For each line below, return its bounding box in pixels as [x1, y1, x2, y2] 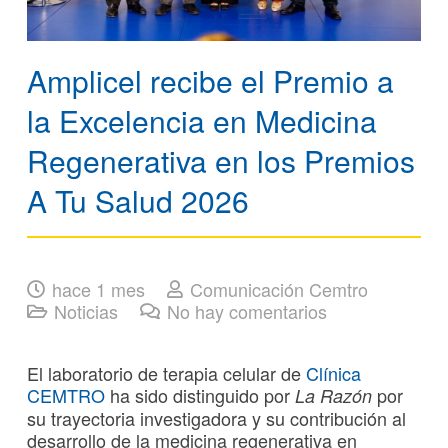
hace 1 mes [52, 275, 146, 302]
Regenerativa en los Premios [27, 138, 415, 182]
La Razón [295, 382, 372, 408]
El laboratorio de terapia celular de [27, 359, 306, 386]
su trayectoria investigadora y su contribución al [27, 404, 406, 431]
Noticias [54, 297, 119, 324]
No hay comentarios [166, 297, 327, 324]
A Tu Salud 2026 [27, 178, 249, 222]
